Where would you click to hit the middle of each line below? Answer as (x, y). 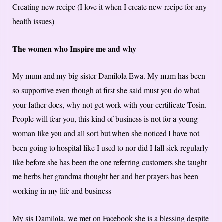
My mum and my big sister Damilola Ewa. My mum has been (109, 75)
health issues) (33, 21)
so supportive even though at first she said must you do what (106, 90)
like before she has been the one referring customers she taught (110, 162)
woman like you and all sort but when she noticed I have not (106, 133)
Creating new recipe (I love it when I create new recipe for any (110, 6)
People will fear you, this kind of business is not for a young (105, 118)
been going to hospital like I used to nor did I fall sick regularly (110, 147)
